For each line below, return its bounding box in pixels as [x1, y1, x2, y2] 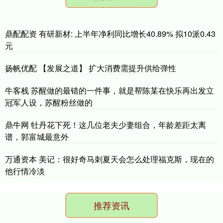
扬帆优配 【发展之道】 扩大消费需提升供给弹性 [5, 62, 176, 74]
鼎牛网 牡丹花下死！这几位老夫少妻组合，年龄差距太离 [5, 118, 206, 130]
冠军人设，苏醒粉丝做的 [5, 96, 93, 108]
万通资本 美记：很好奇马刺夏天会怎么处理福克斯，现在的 [5, 153, 214, 165]
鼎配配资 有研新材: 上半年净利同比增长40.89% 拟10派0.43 [5, 27, 216, 39]
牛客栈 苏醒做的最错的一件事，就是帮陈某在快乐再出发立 [5, 84, 214, 96]
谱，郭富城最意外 [5, 130, 69, 142]
